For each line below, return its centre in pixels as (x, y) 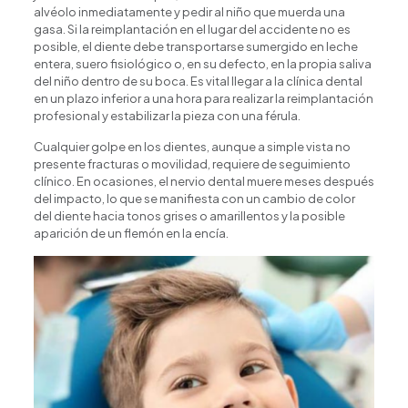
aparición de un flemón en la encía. (131, 233)
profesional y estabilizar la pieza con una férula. (167, 115)
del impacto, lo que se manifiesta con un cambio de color (194, 198)
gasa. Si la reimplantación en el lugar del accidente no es (192, 29)
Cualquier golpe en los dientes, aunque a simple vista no (192, 146)
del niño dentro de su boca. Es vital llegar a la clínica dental (198, 81)
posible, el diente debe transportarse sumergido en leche (195, 46)
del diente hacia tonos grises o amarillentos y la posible (189, 215)
